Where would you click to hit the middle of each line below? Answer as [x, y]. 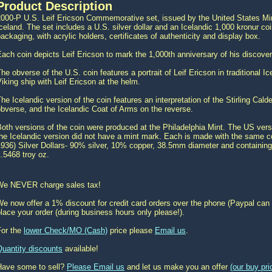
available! [80, 249]
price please [131, 230]
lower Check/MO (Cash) [66, 230]
